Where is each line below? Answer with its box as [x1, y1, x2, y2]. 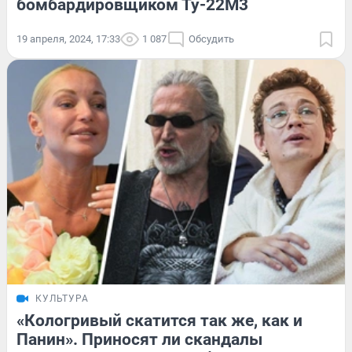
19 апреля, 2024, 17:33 [16, 32, 120, 45]
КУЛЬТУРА [35, 293, 89, 305]
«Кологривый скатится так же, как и [16, 311, 302, 331]
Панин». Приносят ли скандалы [16, 330, 262, 350]
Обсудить [189, 32, 234, 45]
